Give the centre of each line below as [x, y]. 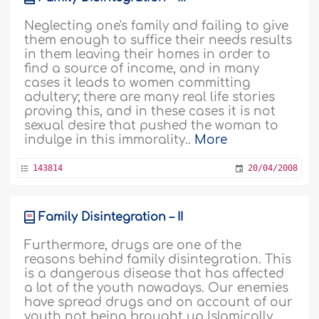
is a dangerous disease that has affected [155, 274]
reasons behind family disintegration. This [158, 260]
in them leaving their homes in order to [148, 54]
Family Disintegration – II [111, 217]
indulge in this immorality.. [110, 140]
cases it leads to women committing [138, 83]
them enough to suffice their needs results [158, 40]
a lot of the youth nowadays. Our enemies [157, 288]
